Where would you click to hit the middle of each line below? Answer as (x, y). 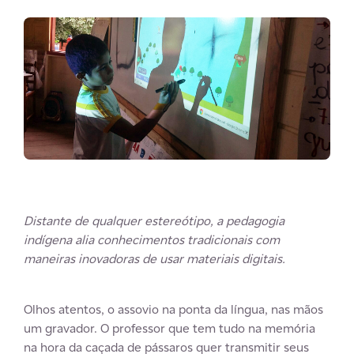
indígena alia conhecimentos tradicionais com (152, 239)
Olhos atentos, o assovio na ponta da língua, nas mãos (173, 309)
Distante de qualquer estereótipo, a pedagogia (154, 220)
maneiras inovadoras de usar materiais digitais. (154, 258)
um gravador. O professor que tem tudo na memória (169, 328)
